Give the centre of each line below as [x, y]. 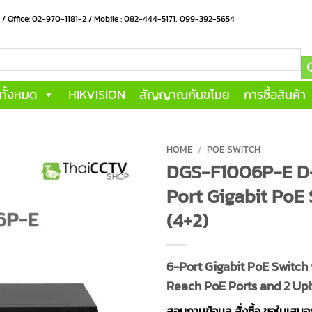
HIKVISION [97, 95]
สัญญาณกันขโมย [185, 95]
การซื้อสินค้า [275, 95]
